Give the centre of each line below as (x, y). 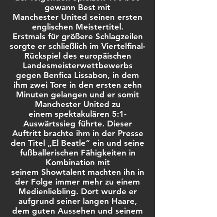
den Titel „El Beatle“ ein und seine (77, 143)
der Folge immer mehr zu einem (77, 182)
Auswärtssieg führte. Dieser (77, 124)
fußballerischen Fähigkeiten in (77, 153)
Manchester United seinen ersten (77, 17)
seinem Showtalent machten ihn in (77, 172)
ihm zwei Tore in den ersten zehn (77, 85)
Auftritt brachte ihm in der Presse (77, 133)
